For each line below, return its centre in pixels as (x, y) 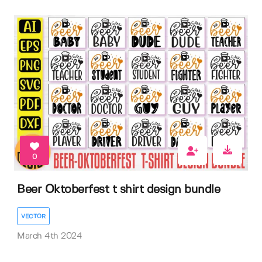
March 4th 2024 (49, 237)
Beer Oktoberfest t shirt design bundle (118, 189)
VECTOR (33, 217)
